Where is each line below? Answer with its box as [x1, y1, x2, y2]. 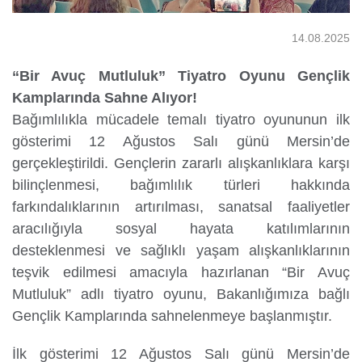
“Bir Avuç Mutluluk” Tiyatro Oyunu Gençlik [12, 67, 350, 84]
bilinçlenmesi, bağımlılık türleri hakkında [12, 176, 350, 193]
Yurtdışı [36, 57, 86, 74]
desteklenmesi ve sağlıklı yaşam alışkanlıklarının [12, 242, 350, 259]
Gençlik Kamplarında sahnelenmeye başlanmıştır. [12, 307, 332, 324]
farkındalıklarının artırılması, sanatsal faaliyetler [12, 198, 350, 215]
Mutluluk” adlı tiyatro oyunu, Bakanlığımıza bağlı [12, 285, 350, 302]
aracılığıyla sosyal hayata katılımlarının [12, 220, 350, 237]
